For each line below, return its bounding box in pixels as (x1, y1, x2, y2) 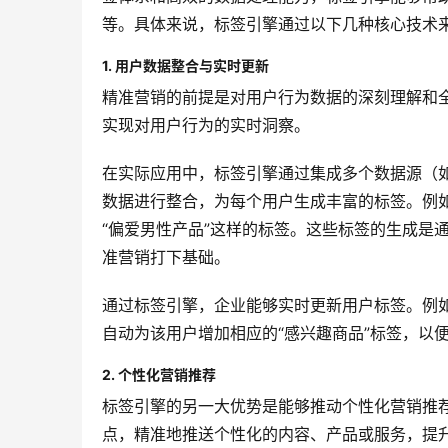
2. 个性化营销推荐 (102, 365, 216, 383)
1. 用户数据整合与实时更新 (102, 56, 269, 74)
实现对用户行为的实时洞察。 (102, 114, 310, 135)
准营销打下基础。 (102, 246, 230, 267)
